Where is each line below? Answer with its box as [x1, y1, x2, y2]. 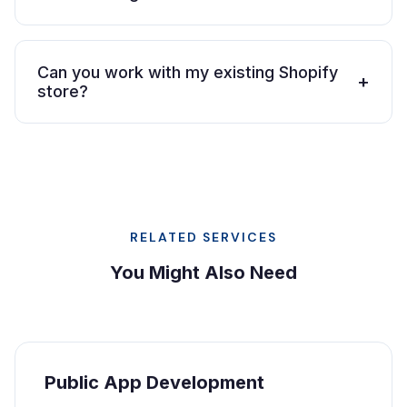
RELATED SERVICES [130, 229, 277, 245]
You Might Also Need [110, 262, 297, 283]
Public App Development [45, 372, 264, 393]
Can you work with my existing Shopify [37, 63, 338, 82]
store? [37, 82, 88, 101]
